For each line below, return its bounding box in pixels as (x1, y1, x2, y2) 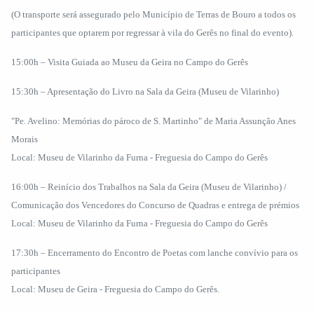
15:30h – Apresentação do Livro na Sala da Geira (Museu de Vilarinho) (11, 86, 279, 97)
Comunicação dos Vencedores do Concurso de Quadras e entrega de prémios (11, 200, 299, 210)
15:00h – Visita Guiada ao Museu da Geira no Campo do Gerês (11, 57, 248, 67)
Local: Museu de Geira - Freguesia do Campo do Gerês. (11, 284, 219, 294)
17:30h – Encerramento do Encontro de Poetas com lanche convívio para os (11, 247, 298, 258)
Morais (11, 134, 38, 144)
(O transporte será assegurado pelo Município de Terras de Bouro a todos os (11, 9, 296, 20)
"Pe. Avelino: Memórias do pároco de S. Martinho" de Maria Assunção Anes (11, 116, 296, 126)
